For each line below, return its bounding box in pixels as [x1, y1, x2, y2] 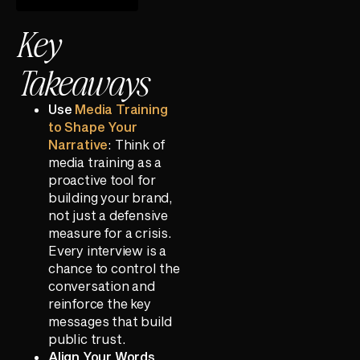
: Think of [108, 136, 166, 152]
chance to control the [48, 260, 180, 276]
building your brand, [48, 189, 174, 205]
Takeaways [16, 58, 148, 104]
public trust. [48, 330, 126, 346]
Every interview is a [48, 242, 167, 258]
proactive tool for [48, 171, 156, 187]
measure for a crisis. [48, 224, 172, 240]
